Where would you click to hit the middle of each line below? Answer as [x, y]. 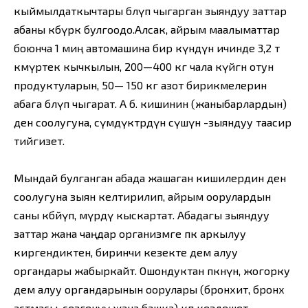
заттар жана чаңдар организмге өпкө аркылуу [130, 233]
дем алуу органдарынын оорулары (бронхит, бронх [149, 289]
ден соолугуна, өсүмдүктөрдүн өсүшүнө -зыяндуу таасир [153, 122]
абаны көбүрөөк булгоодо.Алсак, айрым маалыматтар [147, 29]
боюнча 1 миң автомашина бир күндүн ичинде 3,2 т [147, 47]
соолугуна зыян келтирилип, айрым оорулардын [142, 196]
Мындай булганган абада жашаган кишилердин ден [150, 177]
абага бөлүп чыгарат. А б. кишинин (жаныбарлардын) [150, 103]
